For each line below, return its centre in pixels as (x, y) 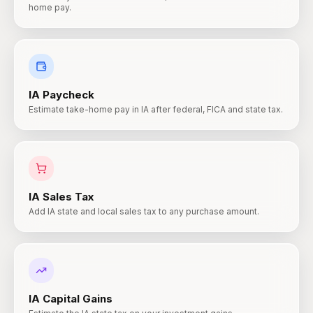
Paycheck (68, 95)
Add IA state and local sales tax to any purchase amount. (144, 211)
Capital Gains (78, 299)
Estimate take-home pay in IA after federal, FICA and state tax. (156, 109)
